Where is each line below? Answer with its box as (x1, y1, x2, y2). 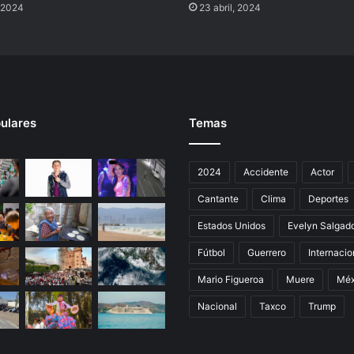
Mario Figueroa (198, 273, 264, 286)
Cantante (198, 193, 239, 205)
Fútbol (198, 247, 225, 259)
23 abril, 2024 (199, 2, 261, 14)
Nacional (198, 300, 237, 313)
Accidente (243, 166, 288, 179)
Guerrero (247, 247, 286, 259)
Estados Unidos (198, 220, 265, 232)
